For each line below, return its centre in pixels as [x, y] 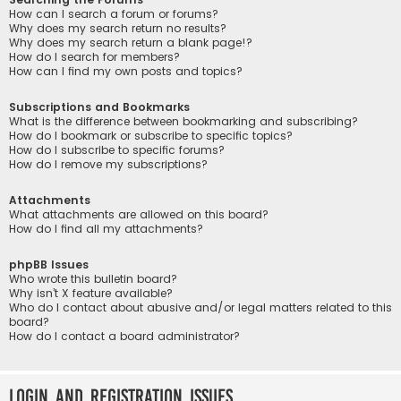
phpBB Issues [49, 265]
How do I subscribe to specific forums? [117, 149]
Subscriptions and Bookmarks [99, 107]
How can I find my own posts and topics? [126, 71]
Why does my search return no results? [118, 28]
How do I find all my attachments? [106, 229]
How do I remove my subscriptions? [108, 164]
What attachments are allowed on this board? [139, 215]
